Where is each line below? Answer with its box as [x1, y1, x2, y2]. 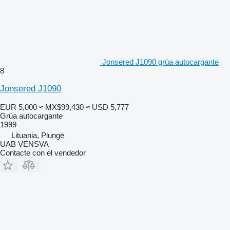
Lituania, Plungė [11, 130, 64, 140]
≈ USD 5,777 [86, 102, 129, 111]
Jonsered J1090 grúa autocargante [102, 57, 219, 66]
